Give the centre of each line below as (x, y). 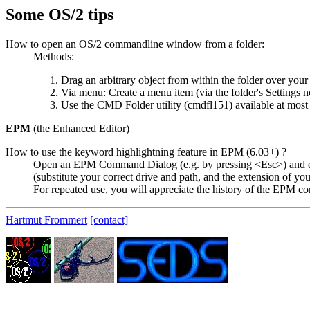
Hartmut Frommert (46, 219)
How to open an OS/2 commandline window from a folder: (135, 44)
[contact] (109, 219)
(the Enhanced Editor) (80, 128)
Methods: (54, 56)
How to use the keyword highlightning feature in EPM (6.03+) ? (146, 152)
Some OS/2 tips (60, 15)
